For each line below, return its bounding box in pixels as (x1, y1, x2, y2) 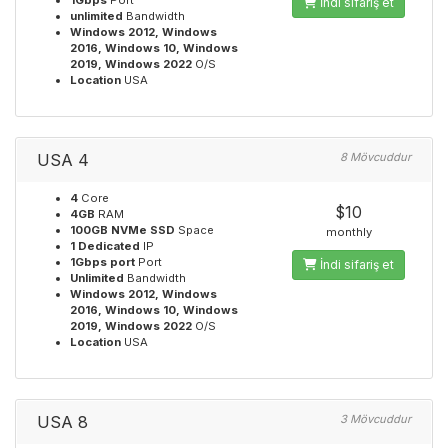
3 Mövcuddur (340, 412, 411, 426)
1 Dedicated (70, 239, 140, 253)
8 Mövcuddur (340, 150, 411, 164)
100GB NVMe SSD (70, 223, 175, 237)
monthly (325, 225, 372, 239)
